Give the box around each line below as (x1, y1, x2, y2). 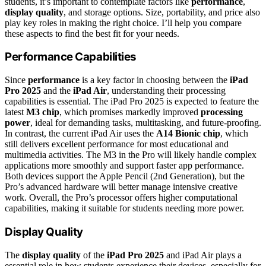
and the (41, 85, 73, 96)
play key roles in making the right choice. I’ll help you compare (5, 17, 242, 28)
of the (81, 249, 107, 260)
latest (5, 107, 26, 118)
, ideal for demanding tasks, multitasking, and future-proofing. (30, 118, 261, 128)
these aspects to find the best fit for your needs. (5, 28, 179, 39)
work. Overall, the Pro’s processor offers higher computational (5, 192, 237, 203)
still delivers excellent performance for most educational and (5, 139, 229, 150)
